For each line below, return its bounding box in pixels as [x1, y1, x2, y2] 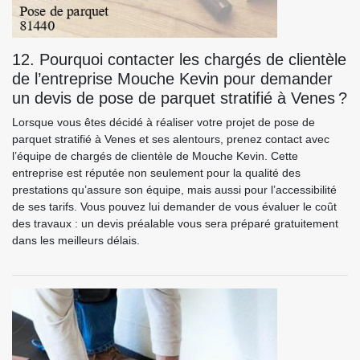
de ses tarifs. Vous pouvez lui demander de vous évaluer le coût [12, 200, 337, 213]
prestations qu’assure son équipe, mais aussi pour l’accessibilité [12, 183, 337, 196]
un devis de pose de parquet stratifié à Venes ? [12, 89, 347, 107]
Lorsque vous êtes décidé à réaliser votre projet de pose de [12, 116, 315, 129]
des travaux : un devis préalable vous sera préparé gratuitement [12, 217, 338, 230]
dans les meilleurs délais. [12, 234, 140, 247]
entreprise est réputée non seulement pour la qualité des [12, 166, 301, 179]
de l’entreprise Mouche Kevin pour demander [12, 70, 333, 88]
